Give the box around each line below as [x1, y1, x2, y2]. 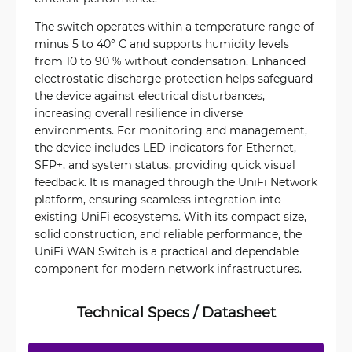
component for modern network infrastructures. [35, 260, 302, 276]
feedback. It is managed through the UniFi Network [35, 174, 317, 189]
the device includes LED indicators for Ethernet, [35, 139, 296, 155]
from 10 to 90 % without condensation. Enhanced [35, 53, 306, 68]
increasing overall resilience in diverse [35, 104, 243, 120]
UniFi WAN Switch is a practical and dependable [35, 243, 299, 258]
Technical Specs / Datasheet [76, 302, 276, 321]
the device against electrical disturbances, [35, 87, 265, 103]
